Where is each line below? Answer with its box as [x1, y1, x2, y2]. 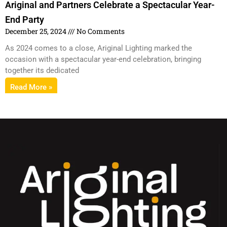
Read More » [10, 82, 52, 92]
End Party [5, 14, 44, 25]
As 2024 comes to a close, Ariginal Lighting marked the [5, 43, 192, 53]
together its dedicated [5, 65, 79, 75]
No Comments [75, 26, 125, 36]
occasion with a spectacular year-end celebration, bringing [5, 54, 201, 64]
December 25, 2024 [5, 26, 68, 36]
